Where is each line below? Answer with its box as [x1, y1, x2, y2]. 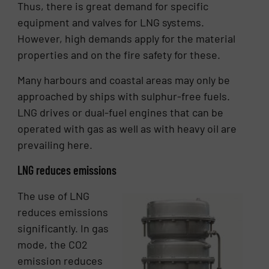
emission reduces [17, 254, 103, 268]
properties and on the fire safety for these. [17, 48, 221, 62]
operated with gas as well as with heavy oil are [17, 121, 237, 135]
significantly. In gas [17, 222, 109, 235]
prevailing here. [17, 138, 93, 151]
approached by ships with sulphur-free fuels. [17, 89, 231, 103]
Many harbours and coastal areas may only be [17, 73, 231, 86]
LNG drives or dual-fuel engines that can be [17, 105, 224, 119]
